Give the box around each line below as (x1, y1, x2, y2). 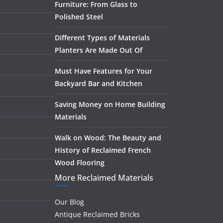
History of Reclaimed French (55, 145, 151, 155)
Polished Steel (55, 12, 103, 21)
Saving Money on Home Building (55, 100, 165, 109)
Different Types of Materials (55, 33, 150, 42)
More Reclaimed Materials (55, 172, 153, 183)
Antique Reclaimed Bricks (55, 210, 140, 219)
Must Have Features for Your (55, 66, 152, 76)
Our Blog (55, 197, 84, 207)
